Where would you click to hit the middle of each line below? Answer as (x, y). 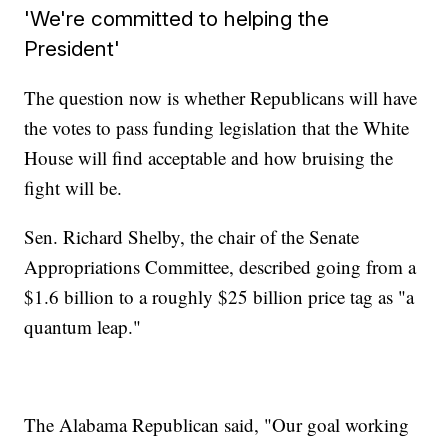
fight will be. (73, 188)
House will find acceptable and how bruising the (209, 158)
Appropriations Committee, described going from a (220, 267)
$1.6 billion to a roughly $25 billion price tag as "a (219, 297)
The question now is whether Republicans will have (221, 98)
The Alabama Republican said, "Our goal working (217, 425)
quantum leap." (83, 327)
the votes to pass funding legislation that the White (217, 128)
